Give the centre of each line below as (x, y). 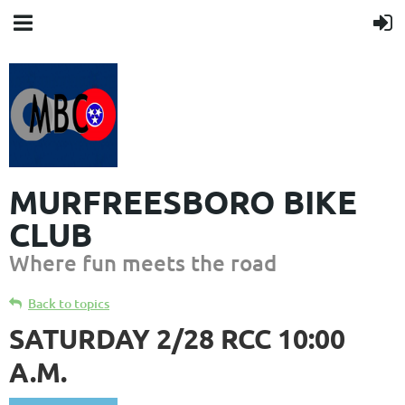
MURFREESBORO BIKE (183, 202)
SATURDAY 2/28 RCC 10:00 (177, 339)
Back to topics (69, 303)
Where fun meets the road (143, 263)
